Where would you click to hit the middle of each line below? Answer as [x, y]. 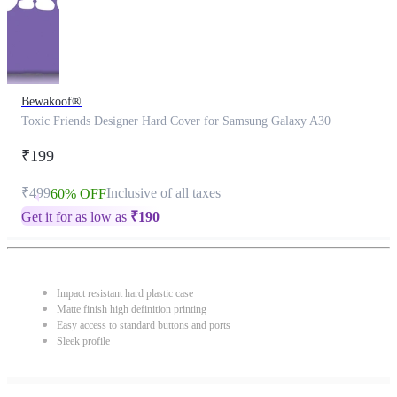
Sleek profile [83, 341]
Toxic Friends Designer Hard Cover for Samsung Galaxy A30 [176, 121]
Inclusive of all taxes [163, 193]
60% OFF [78, 194]
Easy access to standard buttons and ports [144, 325]
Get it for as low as [76, 217]
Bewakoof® [51, 101]
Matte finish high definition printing [132, 309]
